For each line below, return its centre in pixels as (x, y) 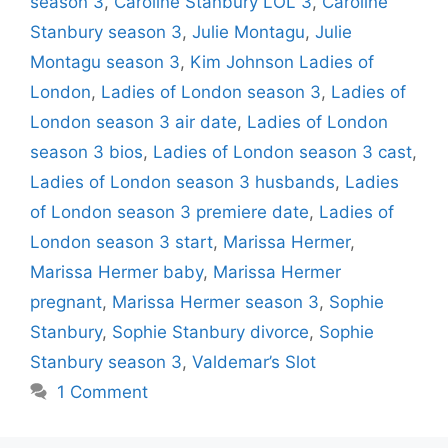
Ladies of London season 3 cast (282, 151)
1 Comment (103, 391)
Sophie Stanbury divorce (210, 331)
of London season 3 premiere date (169, 211)
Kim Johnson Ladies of (282, 61)
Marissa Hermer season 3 (215, 301)
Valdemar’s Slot (254, 361)
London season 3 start (121, 241)
